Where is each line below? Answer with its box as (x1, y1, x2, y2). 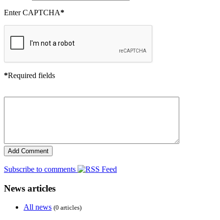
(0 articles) (54, 204, 82, 212)
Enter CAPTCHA (4, 8, 60, 17)
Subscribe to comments (4, 165, 78, 173)
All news (24, 203, 52, 212)
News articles (4, 183, 55, 193)
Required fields (8, 71, 55, 80)
